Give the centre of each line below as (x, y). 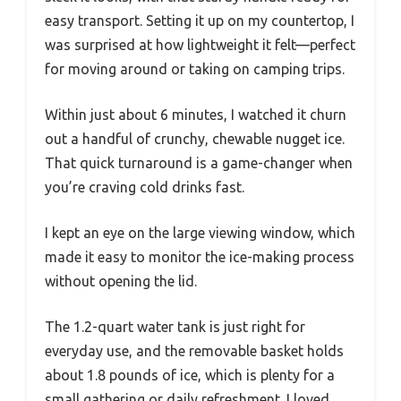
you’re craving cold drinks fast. (145, 188)
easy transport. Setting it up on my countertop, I (200, 21)
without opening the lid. (121, 282)
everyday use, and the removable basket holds (194, 351)
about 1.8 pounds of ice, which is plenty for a (190, 375)
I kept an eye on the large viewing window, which (200, 233)
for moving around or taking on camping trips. (195, 69)
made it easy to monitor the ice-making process (200, 257)
